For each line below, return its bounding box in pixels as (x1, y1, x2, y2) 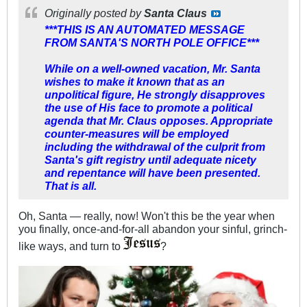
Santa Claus (144, 7, 207, 20)
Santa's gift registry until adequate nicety (45, 153, 256, 167)
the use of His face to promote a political (45, 101, 252, 114)
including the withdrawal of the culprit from (45, 140, 265, 153)
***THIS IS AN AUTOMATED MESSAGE (45, 23, 245, 36)
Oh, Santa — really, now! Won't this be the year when (19, 210, 275, 223)
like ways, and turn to (19, 240, 123, 253)
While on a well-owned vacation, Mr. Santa (45, 62, 260, 75)
